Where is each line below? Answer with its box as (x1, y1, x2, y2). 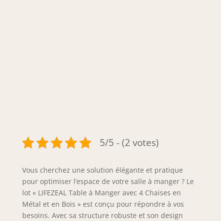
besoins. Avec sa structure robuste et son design (22, 210, 183, 220)
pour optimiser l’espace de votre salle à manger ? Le (22, 176, 194, 186)
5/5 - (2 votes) (99, 136, 159, 149)
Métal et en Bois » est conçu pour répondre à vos (22, 199, 184, 209)
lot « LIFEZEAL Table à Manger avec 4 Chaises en (22, 187, 181, 197)
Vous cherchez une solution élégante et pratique (22, 165, 183, 175)
